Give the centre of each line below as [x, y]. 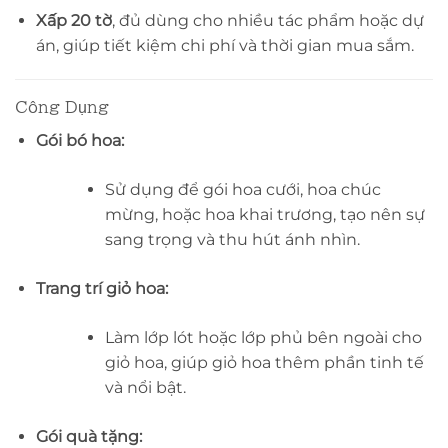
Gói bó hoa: [79, 140]
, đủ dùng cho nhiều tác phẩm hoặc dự [267, 20]
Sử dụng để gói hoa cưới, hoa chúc [242, 189]
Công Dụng [62, 106]
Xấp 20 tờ [73, 20]
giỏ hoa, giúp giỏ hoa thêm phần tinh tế [264, 362]
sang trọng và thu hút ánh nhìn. [232, 239]
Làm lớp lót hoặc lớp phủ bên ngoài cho [263, 337]
